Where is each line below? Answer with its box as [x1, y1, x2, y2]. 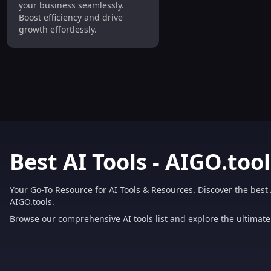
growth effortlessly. [19, 24, 97, 36]
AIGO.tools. [10, 196, 54, 207]
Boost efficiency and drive [19, 11, 123, 24]
